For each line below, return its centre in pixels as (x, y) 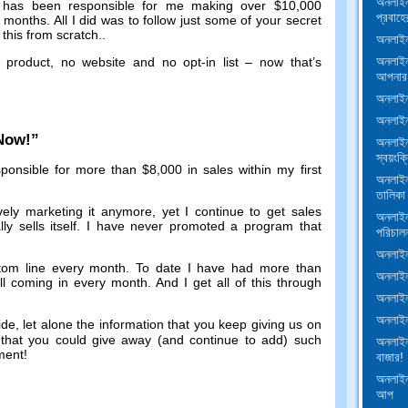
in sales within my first (255, 170)
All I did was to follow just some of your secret (188, 20)
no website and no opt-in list (149, 62)
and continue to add (223, 340)
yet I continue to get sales (241, 212)
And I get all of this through (238, 283)
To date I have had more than (229, 268)
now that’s (290, 62)
